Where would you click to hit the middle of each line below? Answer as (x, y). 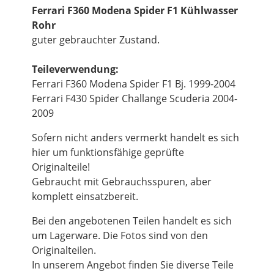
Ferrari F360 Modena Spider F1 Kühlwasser (135, 11)
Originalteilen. (64, 250)
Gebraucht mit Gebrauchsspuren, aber (122, 182)
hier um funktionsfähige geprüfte (108, 153)
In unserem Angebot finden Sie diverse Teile (133, 265)
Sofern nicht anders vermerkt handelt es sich (135, 138)
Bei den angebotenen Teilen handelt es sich (132, 221)
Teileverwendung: (75, 69)
